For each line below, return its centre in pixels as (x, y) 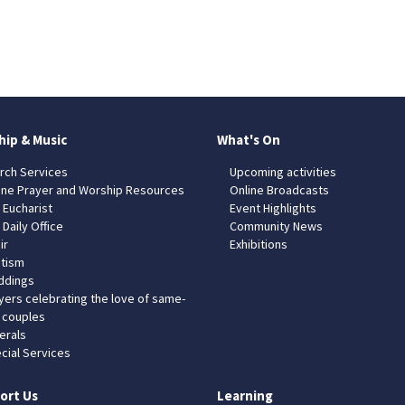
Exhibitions (259, 244)
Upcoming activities (283, 171)
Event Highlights (273, 207)
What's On (249, 139)
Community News (276, 226)
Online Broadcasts (279, 189)
